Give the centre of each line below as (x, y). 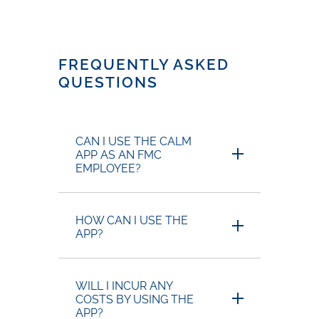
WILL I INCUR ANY (124, 286)
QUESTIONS (108, 82)
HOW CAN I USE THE (132, 220)
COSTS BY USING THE (135, 299)
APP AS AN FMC (119, 155)
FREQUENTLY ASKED (144, 64)
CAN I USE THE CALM (134, 141)
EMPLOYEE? (109, 168)
